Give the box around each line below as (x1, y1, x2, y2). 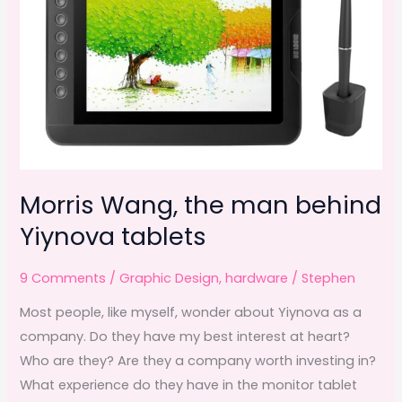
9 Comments (20, 268, 107, 287)
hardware (225, 268, 289, 287)
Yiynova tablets (20, 218, 207, 254)
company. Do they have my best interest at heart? (20, 328, 351, 346)
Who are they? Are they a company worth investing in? (20, 352, 377, 371)
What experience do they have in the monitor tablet (20, 376, 358, 395)
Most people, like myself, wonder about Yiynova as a (20, 303, 363, 322)
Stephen (301, 268, 356, 287)
